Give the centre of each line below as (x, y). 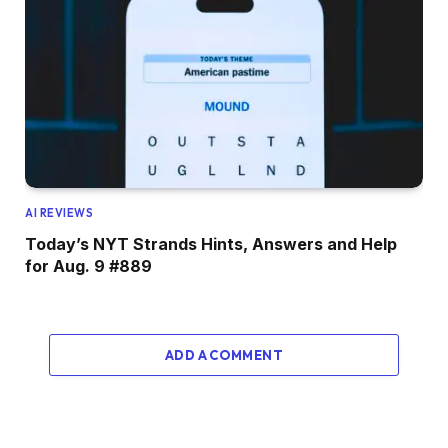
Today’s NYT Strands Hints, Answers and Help (211, 243)
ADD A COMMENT (224, 354)
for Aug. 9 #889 (88, 265)
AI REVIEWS (59, 212)
